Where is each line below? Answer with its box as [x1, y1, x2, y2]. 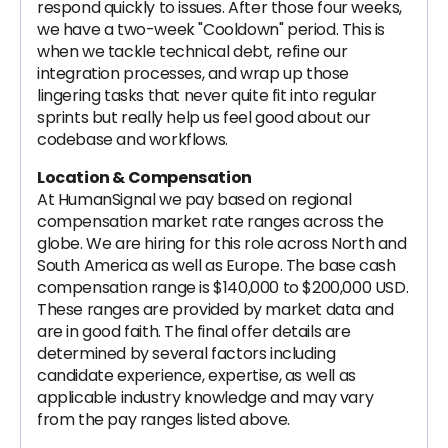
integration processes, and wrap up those [37, 62, 350, 85]
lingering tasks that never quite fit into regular [37, 84, 377, 107]
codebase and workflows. [37, 128, 228, 151]
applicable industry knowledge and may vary [37, 386, 374, 409]
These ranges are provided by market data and [37, 298, 394, 321]
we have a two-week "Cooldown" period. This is [37, 18, 386, 41]
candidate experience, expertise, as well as [37, 364, 356, 387]
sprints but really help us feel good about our [37, 106, 371, 129]
